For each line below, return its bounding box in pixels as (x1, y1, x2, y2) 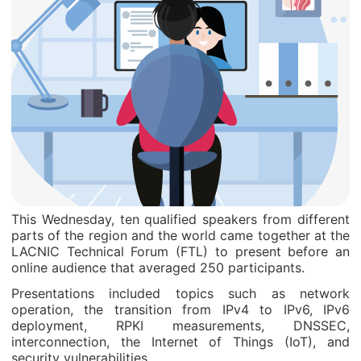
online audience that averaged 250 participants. (11, 259, 305, 276)
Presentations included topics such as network (11, 285, 350, 301)
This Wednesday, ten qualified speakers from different (11, 211, 350, 227)
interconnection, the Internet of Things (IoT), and (11, 334, 350, 350)
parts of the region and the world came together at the (11, 227, 350, 243)
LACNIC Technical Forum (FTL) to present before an (11, 243, 350, 259)
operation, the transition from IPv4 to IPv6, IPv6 (11, 301, 350, 317)
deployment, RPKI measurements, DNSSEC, (11, 317, 350, 334)
